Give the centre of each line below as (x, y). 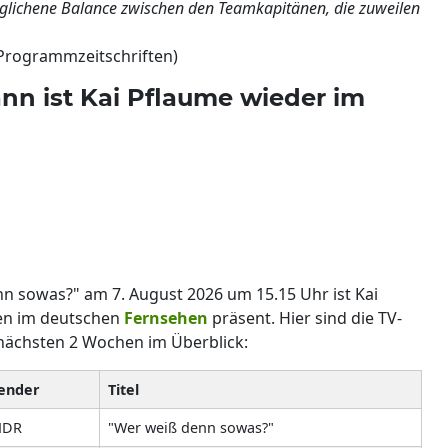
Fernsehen (166, 317)
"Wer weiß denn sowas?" (191, 427)
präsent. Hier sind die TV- (305, 317)
